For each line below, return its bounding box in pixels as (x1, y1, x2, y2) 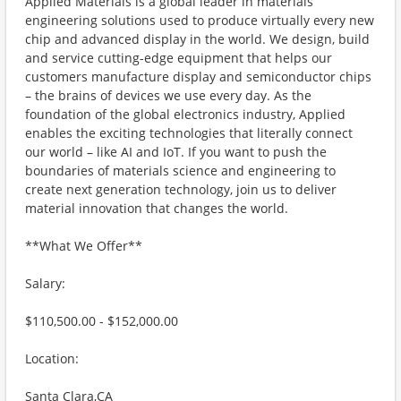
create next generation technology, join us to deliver (25, 181, 337, 198)
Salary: (25, 275, 65, 292)
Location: (25, 350, 79, 367)
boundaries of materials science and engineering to (25, 162, 336, 179)
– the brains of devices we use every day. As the (25, 87, 311, 104)
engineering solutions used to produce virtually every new (25, 12, 374, 29)
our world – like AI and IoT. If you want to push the (25, 143, 327, 160)
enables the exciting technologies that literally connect (25, 124, 353, 141)
